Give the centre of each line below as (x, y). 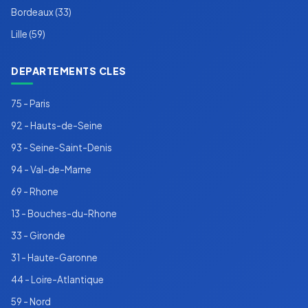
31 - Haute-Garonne (54, 258)
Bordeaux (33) (41, 12)
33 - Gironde (38, 236)
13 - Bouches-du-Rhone (64, 214)
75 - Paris (31, 104)
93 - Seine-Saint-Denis (62, 148)
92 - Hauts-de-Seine (57, 126)
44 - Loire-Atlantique (57, 280)
